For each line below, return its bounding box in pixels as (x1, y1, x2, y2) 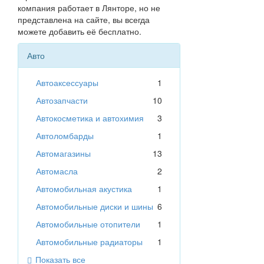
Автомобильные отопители (36, 218, 140, 230)
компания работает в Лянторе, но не (18, 2, 160, 14)
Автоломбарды (36, 130, 94, 142)
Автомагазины (36, 147, 91, 160)
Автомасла (36, 165, 78, 177)
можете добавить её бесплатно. (18, 25, 141, 38)
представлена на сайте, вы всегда (18, 14, 150, 26)
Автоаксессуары (36, 77, 98, 89)
